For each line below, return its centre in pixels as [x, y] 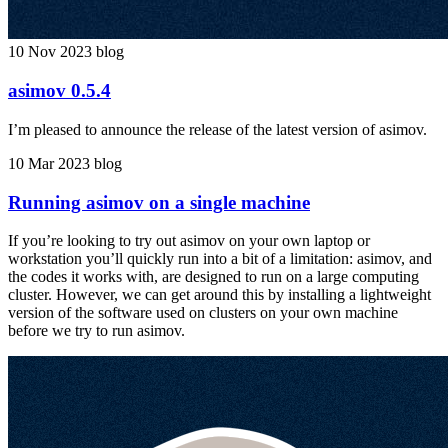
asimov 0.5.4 [59, 91]
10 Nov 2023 [50, 52]
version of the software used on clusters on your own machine [203, 313]
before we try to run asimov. [96, 331]
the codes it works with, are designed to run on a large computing [213, 277]
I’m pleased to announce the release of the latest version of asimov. [217, 129]
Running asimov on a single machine [159, 202]
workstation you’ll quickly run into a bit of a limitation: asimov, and [220, 259]
